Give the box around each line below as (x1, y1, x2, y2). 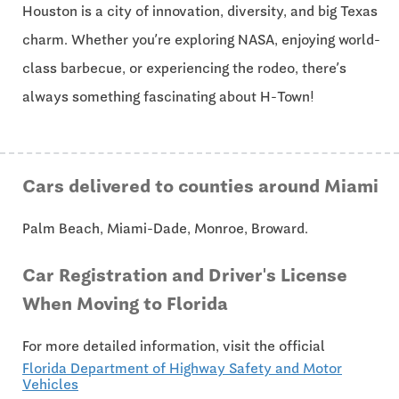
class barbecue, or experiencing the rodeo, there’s (22, 60, 346, 77)
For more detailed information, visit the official (22, 338, 325, 355)
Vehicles (22, 376, 78, 394)
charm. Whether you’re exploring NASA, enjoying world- (22, 31, 380, 49)
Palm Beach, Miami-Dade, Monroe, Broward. (22, 220, 308, 238)
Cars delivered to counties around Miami (22, 175, 379, 198)
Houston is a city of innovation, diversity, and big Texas (22, 3, 378, 20)
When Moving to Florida (22, 293, 228, 315)
